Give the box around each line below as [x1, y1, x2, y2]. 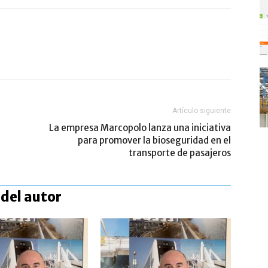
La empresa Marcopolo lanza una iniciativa [49, 121, 231, 133]
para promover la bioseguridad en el [78, 134, 231, 146]
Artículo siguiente [172, 106, 231, 115]
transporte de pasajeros [129, 147, 231, 159]
